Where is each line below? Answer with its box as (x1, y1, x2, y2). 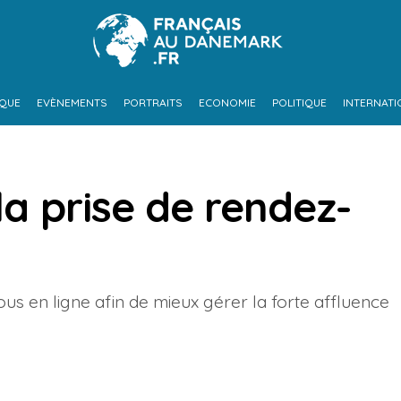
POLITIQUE (271, 96, 327, 109)
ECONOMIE (198, 96, 256, 109)
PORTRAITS (123, 96, 183, 109)
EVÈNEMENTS (36, 96, 107, 109)
